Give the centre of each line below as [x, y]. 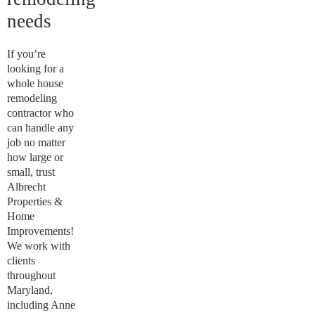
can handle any [40, 128]
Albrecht [26, 187]
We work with [39, 246]
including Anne [41, 305]
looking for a [36, 69]
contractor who [40, 113]
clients [21, 261]
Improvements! [40, 231]
